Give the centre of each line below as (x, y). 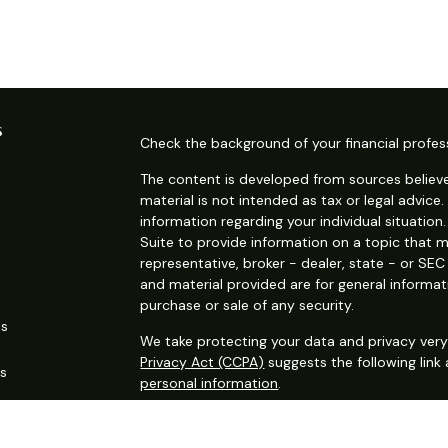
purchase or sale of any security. (247, 304)
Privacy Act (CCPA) (202, 361)
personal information (209, 382)
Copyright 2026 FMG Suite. (230, 418)
